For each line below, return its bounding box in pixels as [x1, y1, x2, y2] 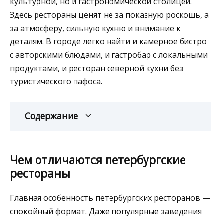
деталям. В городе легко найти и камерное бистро [10, 36, 207, 47]
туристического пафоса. [10, 75, 102, 87]
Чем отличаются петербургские [10, 151, 185, 168]
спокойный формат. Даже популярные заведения [10, 205, 202, 217]
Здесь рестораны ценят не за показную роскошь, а [10, 9, 209, 20]
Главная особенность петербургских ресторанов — [10, 192, 210, 203]
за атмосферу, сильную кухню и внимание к [10, 22, 181, 34]
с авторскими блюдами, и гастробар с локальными [10, 49, 208, 60]
